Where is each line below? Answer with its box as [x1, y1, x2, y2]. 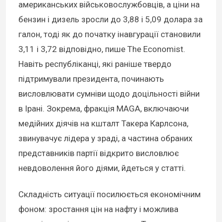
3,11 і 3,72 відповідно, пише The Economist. [18, 44, 185, 55]
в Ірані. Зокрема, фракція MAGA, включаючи [18, 104, 189, 114]
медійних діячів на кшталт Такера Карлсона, [18, 118, 188, 129]
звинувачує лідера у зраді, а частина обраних [18, 133, 192, 144]
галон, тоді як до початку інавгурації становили [18, 29, 201, 40]
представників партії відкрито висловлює [18, 148, 179, 159]
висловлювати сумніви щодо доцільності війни [18, 89, 200, 99]
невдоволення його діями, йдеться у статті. [18, 163, 186, 173]
